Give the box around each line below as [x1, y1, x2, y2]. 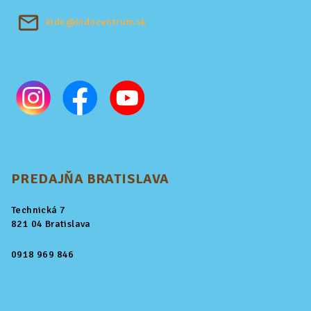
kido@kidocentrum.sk [46, 16, 146, 28]
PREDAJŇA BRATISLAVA [11, 170, 169, 188]
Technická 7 [11, 204, 66, 217]
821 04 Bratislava [11, 218, 91, 230]
